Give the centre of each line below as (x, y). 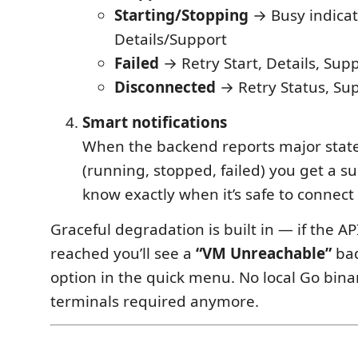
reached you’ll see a (123, 254)
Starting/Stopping (181, 16)
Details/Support (171, 40)
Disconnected (165, 88)
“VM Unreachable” (264, 254)
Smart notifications (155, 123)
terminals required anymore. (155, 302)
